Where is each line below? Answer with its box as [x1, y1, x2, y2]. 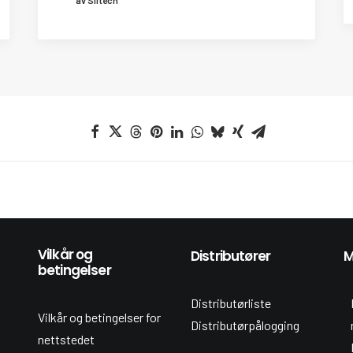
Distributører [191, 247, 270, 266]
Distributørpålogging [191, 318, 299, 333]
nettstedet [38, 332, 95, 347]
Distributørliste [191, 295, 271, 310]
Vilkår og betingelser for [38, 310, 161, 325]
